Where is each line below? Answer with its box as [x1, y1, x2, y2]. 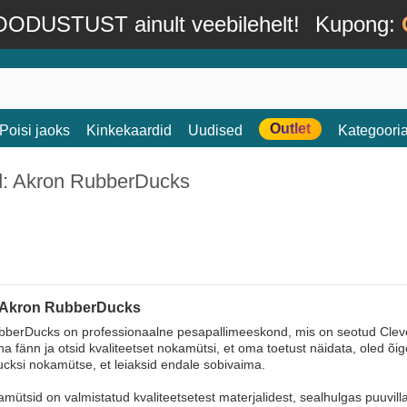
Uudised [188, 123, 243, 138]
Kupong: [315, 12, 402, 36]
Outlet [270, 121, 311, 136]
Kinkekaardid [86, 123, 172, 138]
